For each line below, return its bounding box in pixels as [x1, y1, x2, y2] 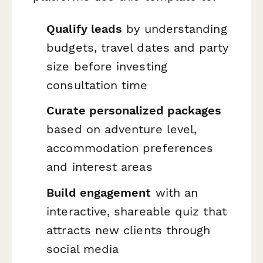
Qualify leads [46, 21, 123, 36]
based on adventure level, [46, 122, 197, 137]
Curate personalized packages [46, 103, 222, 118]
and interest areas [46, 160, 153, 174]
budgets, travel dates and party [46, 40, 228, 55]
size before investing [46, 59, 167, 73]
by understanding [122, 21, 227, 36]
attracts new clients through [46, 222, 211, 237]
